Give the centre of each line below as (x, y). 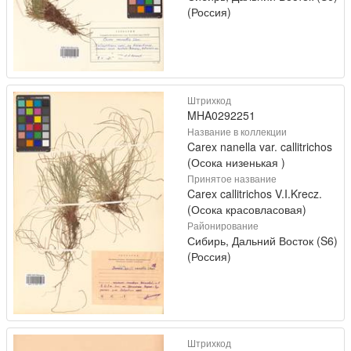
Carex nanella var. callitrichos (260, 147)
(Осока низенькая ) (236, 163)
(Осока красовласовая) (247, 210)
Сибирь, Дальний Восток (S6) (262, 241)
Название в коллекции (237, 132)
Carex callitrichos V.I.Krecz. (255, 194)
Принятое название (232, 179)
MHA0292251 (221, 116)
